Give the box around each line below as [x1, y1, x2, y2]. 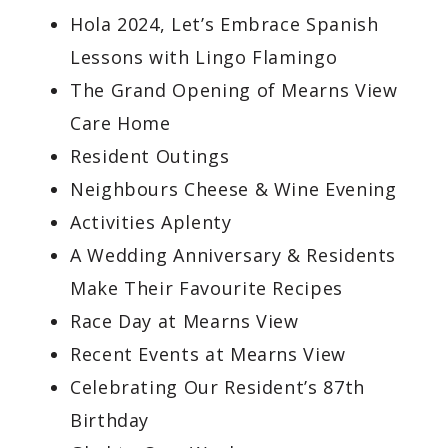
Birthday [70, 408, 150, 432]
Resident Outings [70, 144, 230, 168]
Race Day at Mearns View [70, 309, 299, 333]
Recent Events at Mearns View [70, 342, 346, 366]
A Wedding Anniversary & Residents [70, 243, 397, 267]
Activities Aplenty [70, 210, 232, 234]
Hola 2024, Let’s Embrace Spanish [70, 12, 379, 36]
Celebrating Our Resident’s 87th [70, 375, 365, 399]
